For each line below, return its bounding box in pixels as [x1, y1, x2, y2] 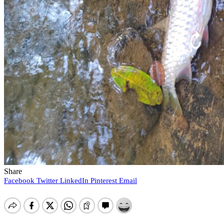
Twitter [36, 176, 58, 185]
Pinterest [90, 176, 117, 185]
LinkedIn [60, 176, 88, 185]
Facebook [4, 176, 34, 185]
